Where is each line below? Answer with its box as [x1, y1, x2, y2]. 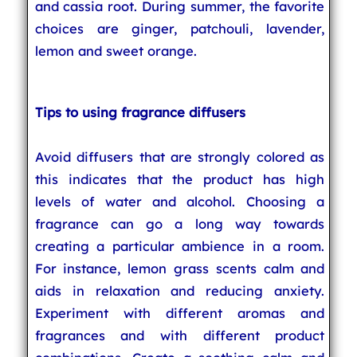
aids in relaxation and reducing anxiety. [34, 282, 325, 299]
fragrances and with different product [34, 327, 325, 343]
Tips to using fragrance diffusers [34, 104, 245, 120]
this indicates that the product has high [34, 171, 325, 187]
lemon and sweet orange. [34, 42, 197, 59]
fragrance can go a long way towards [34, 215, 325, 232]
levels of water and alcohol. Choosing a [34, 193, 325, 210]
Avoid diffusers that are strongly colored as [34, 148, 325, 165]
